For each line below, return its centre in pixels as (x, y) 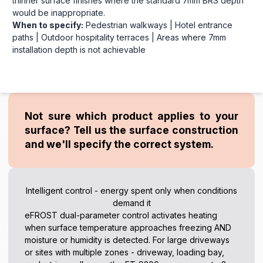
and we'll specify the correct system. (119, 144)
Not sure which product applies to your (131, 116)
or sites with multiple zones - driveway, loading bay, (125, 252)
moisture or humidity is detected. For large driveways (127, 240)
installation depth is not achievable (79, 49)
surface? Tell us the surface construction (131, 130)
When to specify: (48, 25)
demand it (131, 203)
